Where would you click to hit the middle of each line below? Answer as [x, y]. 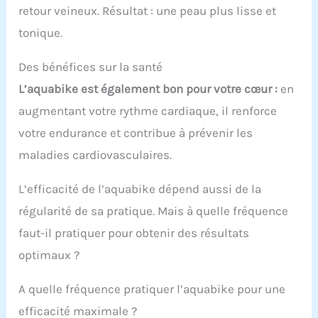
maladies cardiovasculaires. [95, 154]
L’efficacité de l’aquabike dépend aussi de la [140, 188]
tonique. [41, 32]
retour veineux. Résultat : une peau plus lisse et [148, 10]
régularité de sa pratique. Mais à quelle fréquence [154, 210]
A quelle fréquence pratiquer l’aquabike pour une [152, 289]
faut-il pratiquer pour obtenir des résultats [134, 232]
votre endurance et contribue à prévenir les [136, 132]
